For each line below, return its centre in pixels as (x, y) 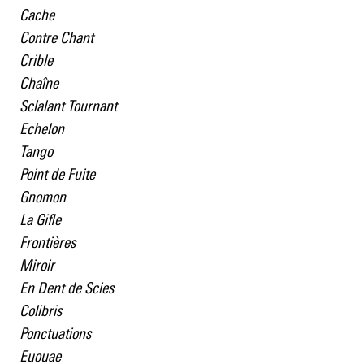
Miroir (37, 265)
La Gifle (40, 220)
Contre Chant (56, 38)
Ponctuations (55, 334)
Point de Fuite (57, 174)
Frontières (48, 243)
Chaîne (39, 83)
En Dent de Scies (67, 288)
